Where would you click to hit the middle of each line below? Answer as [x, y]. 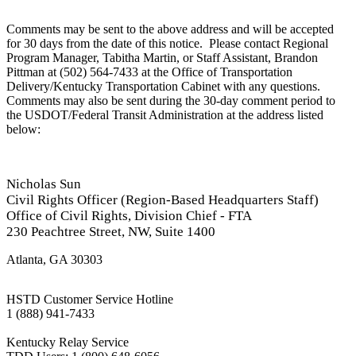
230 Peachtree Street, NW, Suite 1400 [111, 232]
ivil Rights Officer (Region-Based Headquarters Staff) [167, 200]
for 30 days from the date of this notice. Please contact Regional [167, 44]
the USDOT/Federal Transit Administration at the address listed [165, 115]
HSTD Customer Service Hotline [90, 300]
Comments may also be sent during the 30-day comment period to [171, 101]
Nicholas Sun [44, 184]
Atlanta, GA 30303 [54, 260]
